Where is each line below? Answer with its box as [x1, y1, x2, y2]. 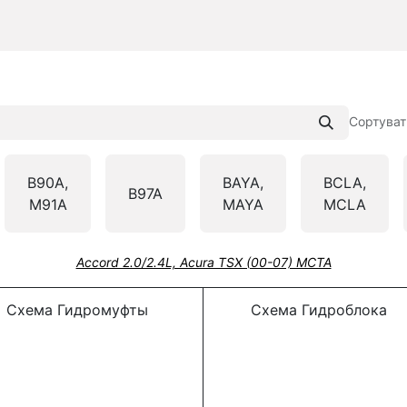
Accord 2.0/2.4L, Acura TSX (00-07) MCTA [75, 254, 332, 271]
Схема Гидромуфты [2, 301, 148, 320]
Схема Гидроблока [214, 301, 387, 320]
